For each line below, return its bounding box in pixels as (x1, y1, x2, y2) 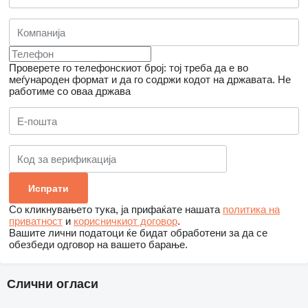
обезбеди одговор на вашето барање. (9, 239, 188, 251)
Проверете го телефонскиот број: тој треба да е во (9, 62, 248, 74)
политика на (223, 203, 280, 216)
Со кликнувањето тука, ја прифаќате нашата (9, 203, 223, 216)
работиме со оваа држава (9, 85, 131, 98)
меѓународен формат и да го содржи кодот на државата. (9, 74, 275, 86)
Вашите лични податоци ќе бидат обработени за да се (9, 227, 267, 239)
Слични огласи (7, 277, 98, 291)
